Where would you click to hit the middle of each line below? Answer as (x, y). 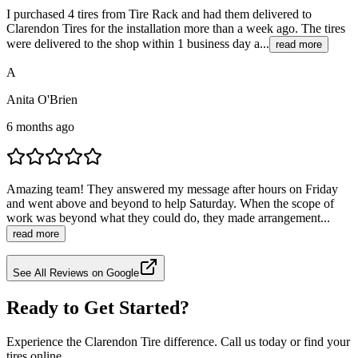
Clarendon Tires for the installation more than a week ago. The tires (176, 28)
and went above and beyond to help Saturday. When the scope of (170, 203)
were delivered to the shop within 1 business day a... (138, 43)
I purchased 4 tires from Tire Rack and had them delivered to (159, 14)
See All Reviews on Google (76, 272)
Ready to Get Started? (98, 307)
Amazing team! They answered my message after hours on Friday (172, 189)
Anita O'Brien (42, 99)
